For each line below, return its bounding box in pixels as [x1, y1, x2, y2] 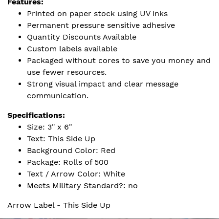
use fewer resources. [27, 67, 107, 77]
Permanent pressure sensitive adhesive [27, 21, 175, 30]
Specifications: [7, 110, 65, 120]
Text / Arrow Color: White [27, 169, 125, 178]
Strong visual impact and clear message [27, 79, 178, 88]
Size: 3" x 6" [27, 122, 72, 131]
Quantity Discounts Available [27, 32, 136, 42]
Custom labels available [27, 44, 117, 53]
